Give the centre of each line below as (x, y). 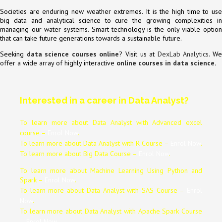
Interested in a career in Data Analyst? (104, 100)
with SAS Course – (157, 190)
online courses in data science (166, 63)
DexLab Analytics (183, 54)
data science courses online (73, 54)
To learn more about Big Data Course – (79, 153)
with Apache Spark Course (163, 211)
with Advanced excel (169, 122)
